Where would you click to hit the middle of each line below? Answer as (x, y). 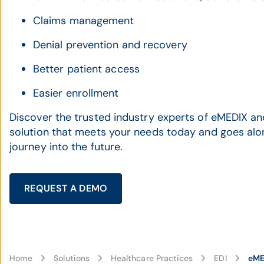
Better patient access (86, 69)
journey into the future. (66, 147)
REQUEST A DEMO (66, 188)
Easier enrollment (76, 93)
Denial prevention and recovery (110, 45)
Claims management (84, 21)
